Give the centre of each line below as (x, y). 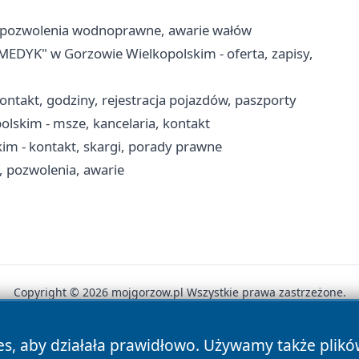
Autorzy (70, 348)
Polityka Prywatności (176, 348)
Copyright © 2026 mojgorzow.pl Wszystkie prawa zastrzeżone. (179, 292)
